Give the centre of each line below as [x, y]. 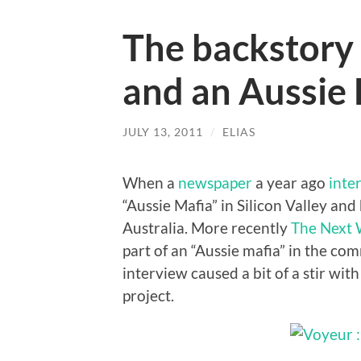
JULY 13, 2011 [163, 132]
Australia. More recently [207, 227]
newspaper [215, 182]
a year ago [290, 182]
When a [150, 182]
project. [148, 295]
